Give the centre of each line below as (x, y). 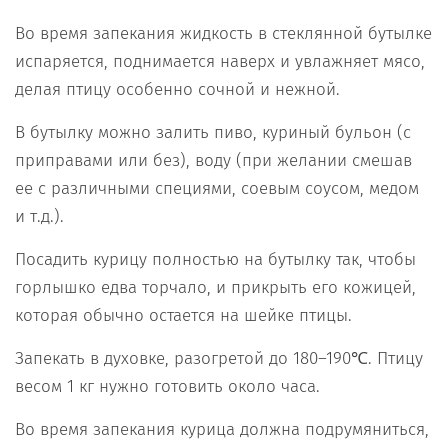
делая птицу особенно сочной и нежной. (177, 89)
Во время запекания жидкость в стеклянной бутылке (223, 33)
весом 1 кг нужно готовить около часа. (167, 386)
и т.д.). (39, 216)
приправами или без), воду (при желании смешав (213, 160)
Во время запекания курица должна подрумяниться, (222, 429)
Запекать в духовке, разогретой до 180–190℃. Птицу (219, 358)
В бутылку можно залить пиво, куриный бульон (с (213, 132)
